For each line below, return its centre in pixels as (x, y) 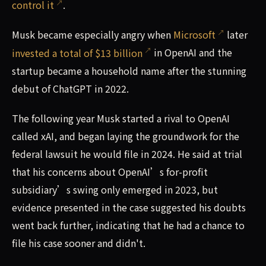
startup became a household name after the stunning (129, 70)
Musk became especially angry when (93, 35)
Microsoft (194, 35)
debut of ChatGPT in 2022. (70, 88)
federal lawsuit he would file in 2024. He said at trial (127, 153)
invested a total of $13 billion (77, 53)
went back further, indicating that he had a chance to (128, 225)
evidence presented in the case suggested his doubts (129, 207)
